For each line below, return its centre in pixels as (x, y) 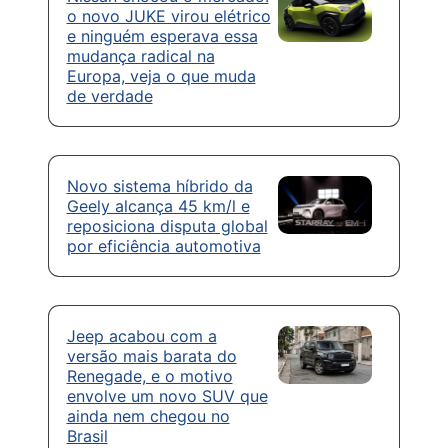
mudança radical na (140, 56)
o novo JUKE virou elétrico (168, 16)
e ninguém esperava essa (162, 36)
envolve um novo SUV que (167, 396)
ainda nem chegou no (148, 416)
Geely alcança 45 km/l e (158, 206)
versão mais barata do (151, 356)
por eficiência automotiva (163, 246)
